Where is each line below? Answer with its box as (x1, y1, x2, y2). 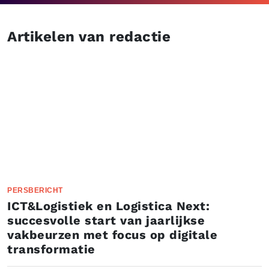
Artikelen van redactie (7, 28, 171, 45)
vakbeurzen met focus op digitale (7, 228, 217, 242)
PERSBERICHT (7, 186, 63, 195)
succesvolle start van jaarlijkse (7, 213, 205, 228)
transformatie (7, 242, 95, 256)
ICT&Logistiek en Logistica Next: (7, 199, 210, 213)
